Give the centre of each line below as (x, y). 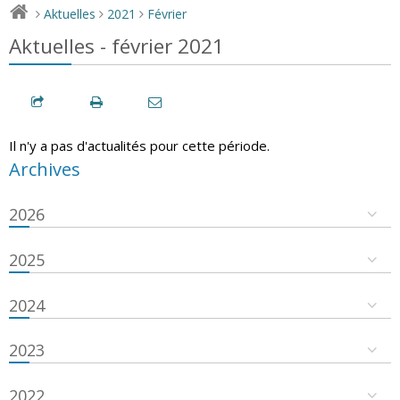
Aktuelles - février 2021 (117, 46)
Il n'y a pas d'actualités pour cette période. (139, 145)
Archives (45, 169)
